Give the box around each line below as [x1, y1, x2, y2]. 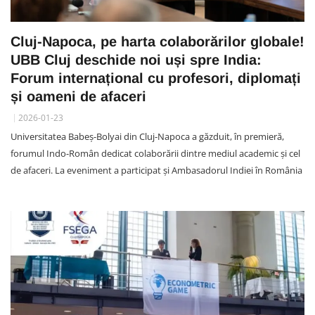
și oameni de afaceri [11, 88, 146, 104]
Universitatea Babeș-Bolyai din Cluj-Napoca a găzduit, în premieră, [11, 129, 284, 143]
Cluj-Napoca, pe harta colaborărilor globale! [11, 33, 304, 49]
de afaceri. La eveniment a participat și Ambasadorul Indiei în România [11, 163, 302, 176]
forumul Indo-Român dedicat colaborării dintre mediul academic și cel [11, 146, 300, 160]
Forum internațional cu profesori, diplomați [11, 70, 301, 86]
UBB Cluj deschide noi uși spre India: [11, 51, 262, 67]
